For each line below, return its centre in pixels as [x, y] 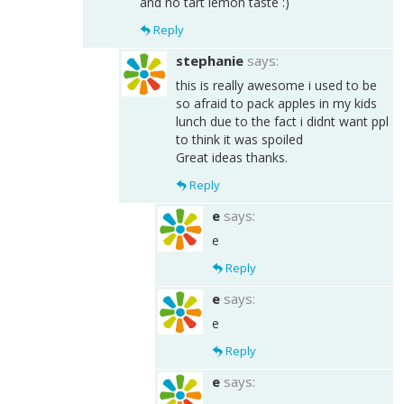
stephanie [210, 60]
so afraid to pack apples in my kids [276, 103]
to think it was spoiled [239, 139]
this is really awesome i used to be [276, 85]
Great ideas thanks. [232, 157]
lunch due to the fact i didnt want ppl [282, 121]
